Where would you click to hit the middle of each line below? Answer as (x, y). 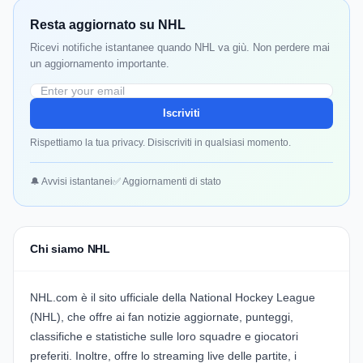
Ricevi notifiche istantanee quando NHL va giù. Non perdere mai (180, 48)
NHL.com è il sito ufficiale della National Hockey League (173, 298)
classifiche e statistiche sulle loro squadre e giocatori (164, 337)
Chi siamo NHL (70, 249)
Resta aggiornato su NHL (108, 25)
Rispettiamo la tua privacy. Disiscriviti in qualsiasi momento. (160, 143)
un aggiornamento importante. (100, 64)
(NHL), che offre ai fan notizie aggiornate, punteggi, (162, 317)
